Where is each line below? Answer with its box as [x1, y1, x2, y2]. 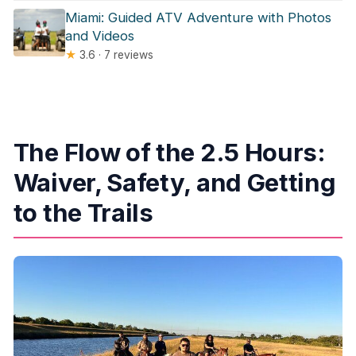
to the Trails [13, 198, 153, 228]
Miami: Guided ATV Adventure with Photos [65, 10, 332, 26]
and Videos [65, 28, 135, 44]
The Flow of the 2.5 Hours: [13, 137, 326, 168]
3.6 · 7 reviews [76, 48, 154, 62]
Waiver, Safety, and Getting [13, 168, 336, 198]
